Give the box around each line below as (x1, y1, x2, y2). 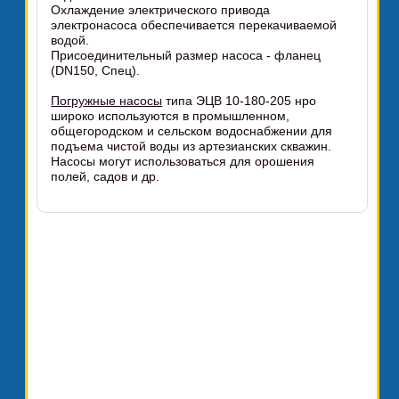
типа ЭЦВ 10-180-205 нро (162, 94, 317, 108)
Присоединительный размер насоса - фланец (51, 48, 322, 62)
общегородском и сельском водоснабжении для (51, 124, 333, 138)
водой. (51, 33, 90, 47)
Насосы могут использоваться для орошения (51, 154, 315, 168)
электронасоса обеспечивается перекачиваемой (51, 18, 338, 32)
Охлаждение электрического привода (51, 3, 271, 17)
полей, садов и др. (51, 169, 160, 183)
